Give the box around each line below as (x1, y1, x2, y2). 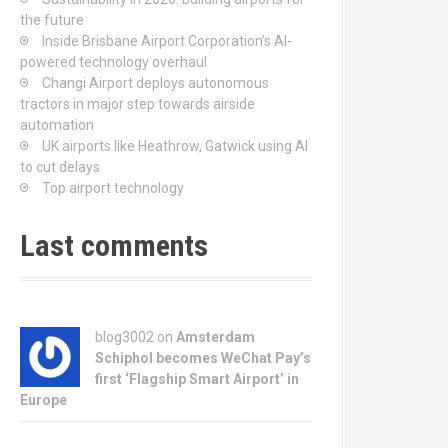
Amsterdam (176, 329, 255, 345)
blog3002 (95, 329, 154, 345)
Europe (20, 392, 67, 408)
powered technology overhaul (20, 54, 207, 70)
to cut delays (20, 159, 100, 175)
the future (20, 12, 84, 28)
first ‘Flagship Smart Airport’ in (95, 371, 299, 387)
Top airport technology (42, 180, 184, 196)
